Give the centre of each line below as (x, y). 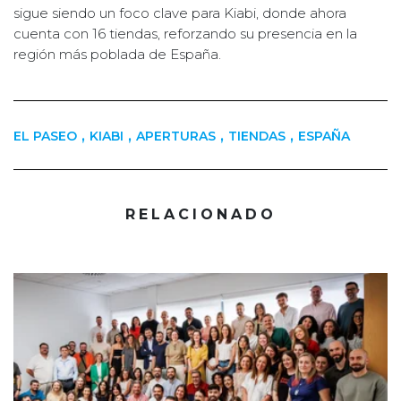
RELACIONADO (200, 214)
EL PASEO (45, 136)
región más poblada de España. (117, 54)
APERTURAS (176, 136)
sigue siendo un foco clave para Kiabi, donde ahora (180, 13)
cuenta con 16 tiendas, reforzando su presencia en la (185, 33)
